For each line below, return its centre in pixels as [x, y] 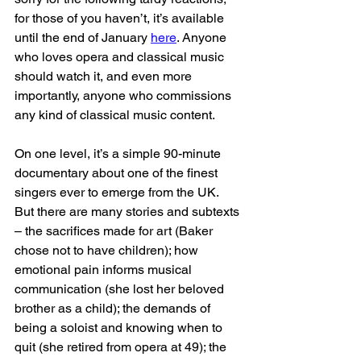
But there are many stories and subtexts [129, 212]
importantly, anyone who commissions [124, 96]
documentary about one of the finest [118, 173]
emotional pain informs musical [105, 270]
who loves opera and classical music [121, 57]
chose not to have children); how [108, 251]
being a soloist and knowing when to [120, 328]
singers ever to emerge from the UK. [118, 193]
